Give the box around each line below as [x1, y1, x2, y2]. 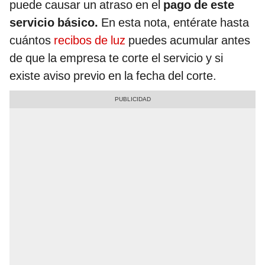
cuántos [9, 33, 54, 48]
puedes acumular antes [125, 33, 250, 48]
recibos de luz [54, 33, 125, 48]
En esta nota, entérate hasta [98, 15, 249, 30]
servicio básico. [9, 15, 98, 30]
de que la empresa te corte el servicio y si [9, 51, 223, 66]
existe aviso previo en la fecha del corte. [9, 69, 216, 83]
